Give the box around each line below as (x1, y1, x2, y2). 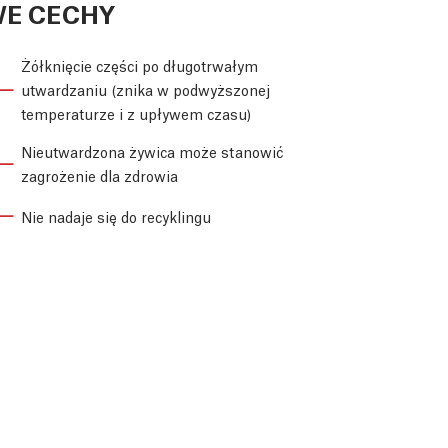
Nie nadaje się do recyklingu (21, 205, 211, 226)
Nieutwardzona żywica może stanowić (21, 141, 283, 162)
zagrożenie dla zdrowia (21, 165, 178, 186)
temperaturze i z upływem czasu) (21, 103, 251, 124)
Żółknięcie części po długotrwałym (21, 55, 258, 76)
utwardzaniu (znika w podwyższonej (21, 79, 270, 100)
